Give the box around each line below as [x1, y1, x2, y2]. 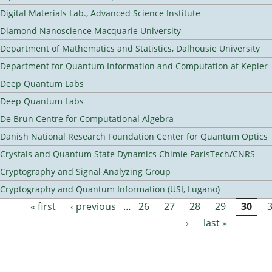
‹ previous [70, 200, 117, 214]
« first [30, 200, 56, 214]
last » [203, 216, 228, 230]
